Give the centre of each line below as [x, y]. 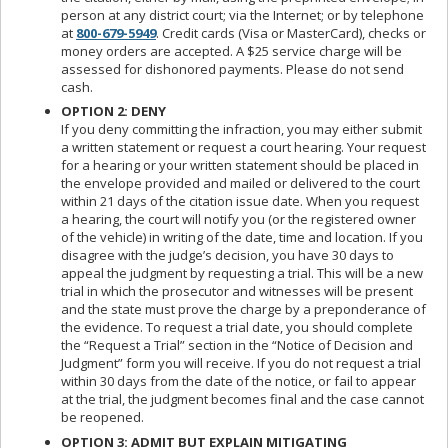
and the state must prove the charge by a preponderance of [243, 309]
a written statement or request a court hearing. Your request [243, 147]
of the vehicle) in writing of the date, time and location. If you [242, 237]
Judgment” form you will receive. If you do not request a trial [241, 363]
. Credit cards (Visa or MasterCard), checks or [291, 32]
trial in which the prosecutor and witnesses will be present [237, 291]
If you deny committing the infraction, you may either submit [241, 129]
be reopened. [102, 417]
